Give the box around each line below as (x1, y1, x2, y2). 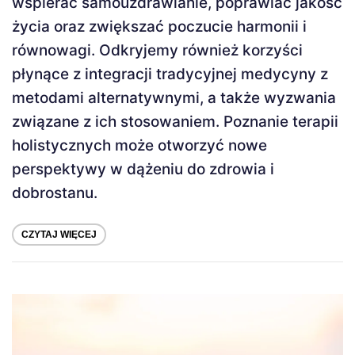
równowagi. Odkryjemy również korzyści (12, 41, 303, 60)
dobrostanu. (12, 184, 97, 203)
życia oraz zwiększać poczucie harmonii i (12, 17, 307, 36)
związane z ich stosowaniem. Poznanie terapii (12, 113, 338, 132)
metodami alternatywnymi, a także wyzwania (12, 89, 336, 108)
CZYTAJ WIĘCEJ (21, 229, 97, 241)
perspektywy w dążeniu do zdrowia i (12, 160, 274, 179)
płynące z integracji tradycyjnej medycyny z (12, 65, 328, 84)
